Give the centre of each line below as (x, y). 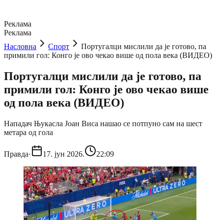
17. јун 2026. (64, 154)
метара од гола (28, 132)
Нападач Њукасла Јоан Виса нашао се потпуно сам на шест (103, 123)
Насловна (20, 46)
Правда (16, 154)
